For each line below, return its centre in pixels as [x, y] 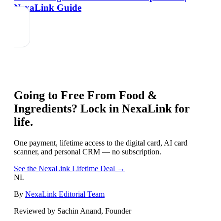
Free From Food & [109, 95]
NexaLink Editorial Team [65, 194]
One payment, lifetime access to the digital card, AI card [101, 143]
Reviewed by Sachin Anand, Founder [73, 211]
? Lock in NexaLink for [131, 108]
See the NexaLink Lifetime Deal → [69, 168]
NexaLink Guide [48, 7]
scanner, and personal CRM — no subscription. [88, 151]
